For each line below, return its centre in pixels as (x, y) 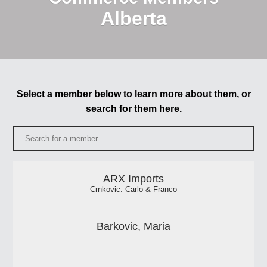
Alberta (133, 18)
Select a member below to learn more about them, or (133, 94)
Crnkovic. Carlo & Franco (133, 189)
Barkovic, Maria (133, 226)
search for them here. (133, 108)
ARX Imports (133, 178)
